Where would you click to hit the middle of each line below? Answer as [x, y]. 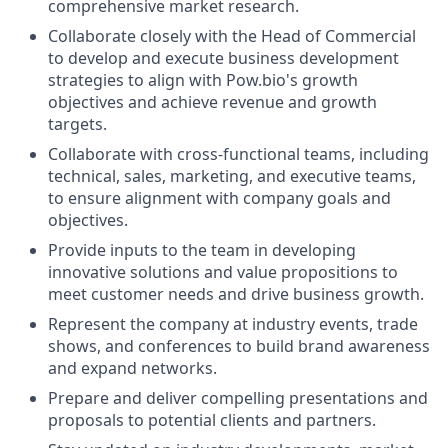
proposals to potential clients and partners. [212, 419]
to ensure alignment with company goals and [219, 197]
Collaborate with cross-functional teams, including [238, 153]
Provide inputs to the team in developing [202, 249]
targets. [77, 123]
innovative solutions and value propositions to [223, 271]
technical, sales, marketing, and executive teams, [232, 175]
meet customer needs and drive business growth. [236, 293]
